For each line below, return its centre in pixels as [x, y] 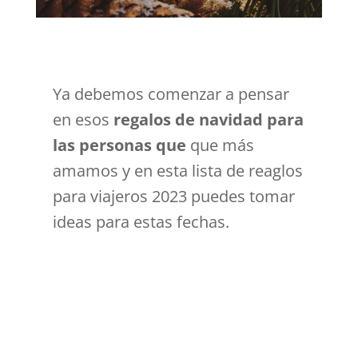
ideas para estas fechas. [141, 222]
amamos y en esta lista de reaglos [178, 171]
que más [223, 145]
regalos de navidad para [207, 119]
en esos [82, 119]
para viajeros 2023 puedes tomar [174, 196]
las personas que [122, 145]
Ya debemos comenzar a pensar [171, 94]
